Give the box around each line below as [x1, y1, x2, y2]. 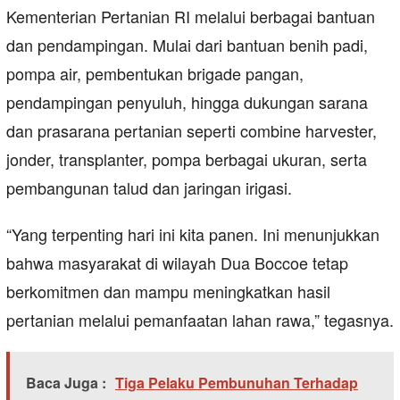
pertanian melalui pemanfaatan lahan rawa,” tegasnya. [6, 308, 394, 332]
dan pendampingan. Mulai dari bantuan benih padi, [6, 33, 368, 57]
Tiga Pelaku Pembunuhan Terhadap [115, 372, 358, 394]
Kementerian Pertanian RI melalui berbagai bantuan [6, 4, 375, 29]
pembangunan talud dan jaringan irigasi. [6, 176, 292, 200]
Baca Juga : [26, 372, 106, 394]
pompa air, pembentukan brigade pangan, [6, 62, 304, 86]
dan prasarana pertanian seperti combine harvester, [6, 119, 377, 143]
